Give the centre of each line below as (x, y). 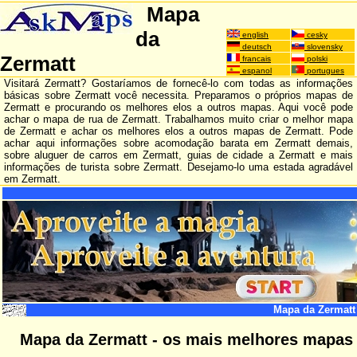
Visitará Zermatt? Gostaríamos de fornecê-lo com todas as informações (178, 83)
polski (316, 59)
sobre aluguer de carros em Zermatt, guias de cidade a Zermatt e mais (178, 155)
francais (255, 59)
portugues (324, 71)
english (254, 35)
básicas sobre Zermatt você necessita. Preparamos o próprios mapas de (178, 95)
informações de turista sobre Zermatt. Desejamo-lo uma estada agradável (178, 167)
